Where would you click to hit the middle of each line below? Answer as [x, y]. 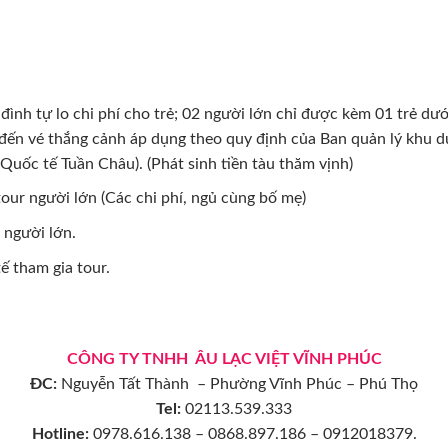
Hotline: [60, 434]
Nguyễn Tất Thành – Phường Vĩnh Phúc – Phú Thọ [237, 384]
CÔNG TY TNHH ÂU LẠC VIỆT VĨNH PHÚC [224, 359]
